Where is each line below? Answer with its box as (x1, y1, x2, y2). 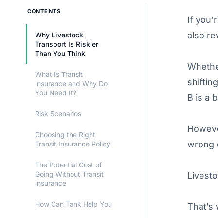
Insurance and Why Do (35, 79, 108, 88)
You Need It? (35, 89, 76, 97)
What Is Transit (35, 70, 83, 79)
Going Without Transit (35, 170, 104, 179)
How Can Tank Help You (35, 200, 112, 209)
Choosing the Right (35, 130, 95, 139)
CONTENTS (27, 8, 61, 15)
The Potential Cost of (35, 161, 102, 169)
